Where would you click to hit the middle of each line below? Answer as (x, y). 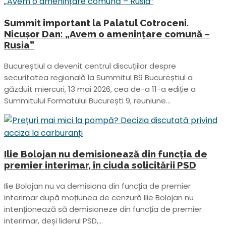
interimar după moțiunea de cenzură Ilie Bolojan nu (99, 198)
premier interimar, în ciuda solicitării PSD (100, 165)
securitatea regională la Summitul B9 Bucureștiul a (98, 77)
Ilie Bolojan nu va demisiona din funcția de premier (97, 186)
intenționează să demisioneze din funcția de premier (103, 209)
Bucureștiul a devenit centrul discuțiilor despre (90, 66)
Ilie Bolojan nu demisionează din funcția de (106, 154)
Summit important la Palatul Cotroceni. (96, 22)
